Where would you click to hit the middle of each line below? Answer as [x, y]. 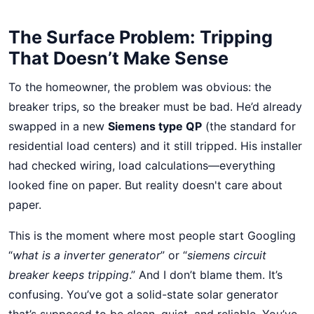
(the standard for [249, 126]
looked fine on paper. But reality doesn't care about [145, 185]
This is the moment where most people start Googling [152, 235]
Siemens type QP [155, 126]
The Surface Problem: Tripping [141, 37]
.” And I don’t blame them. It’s [206, 275]
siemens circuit [227, 255]
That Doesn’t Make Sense [118, 58]
